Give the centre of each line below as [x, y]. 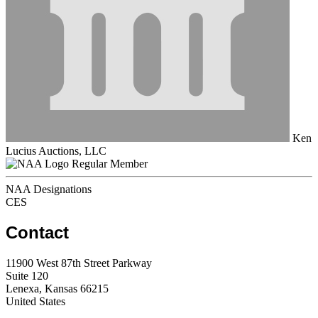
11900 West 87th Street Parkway [79, 263]
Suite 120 [27, 275]
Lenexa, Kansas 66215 [57, 288]
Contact [37, 232]
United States [35, 301]
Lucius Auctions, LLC [56, 150]
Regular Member [110, 163]
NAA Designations [49, 189]
